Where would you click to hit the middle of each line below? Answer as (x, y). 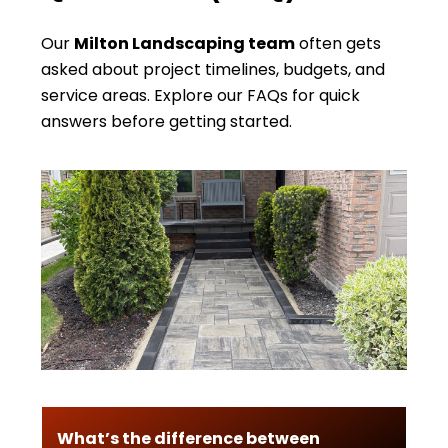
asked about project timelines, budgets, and (213, 69)
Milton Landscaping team (184, 43)
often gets (338, 43)
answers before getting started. (166, 121)
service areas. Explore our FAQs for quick (200, 95)
